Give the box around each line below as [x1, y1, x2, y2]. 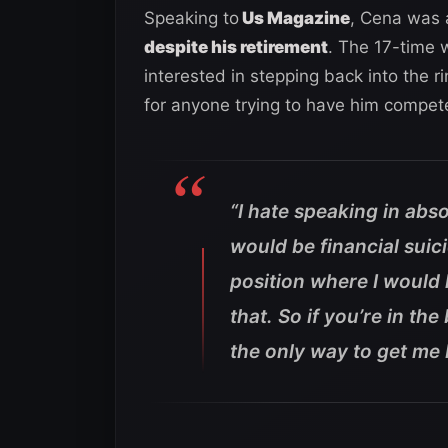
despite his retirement [144, 36, 328, 57]
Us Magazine [239, 7, 350, 28]
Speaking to [144, 7, 239, 28]
